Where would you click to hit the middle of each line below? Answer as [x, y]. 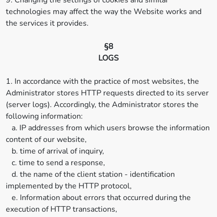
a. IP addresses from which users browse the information [108, 128]
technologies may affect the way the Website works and [104, 12]
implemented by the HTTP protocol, [69, 186]
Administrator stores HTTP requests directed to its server [107, 93]
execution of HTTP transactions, [62, 209]
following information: [44, 116]
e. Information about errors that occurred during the [98, 198]
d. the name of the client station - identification [90, 174]
